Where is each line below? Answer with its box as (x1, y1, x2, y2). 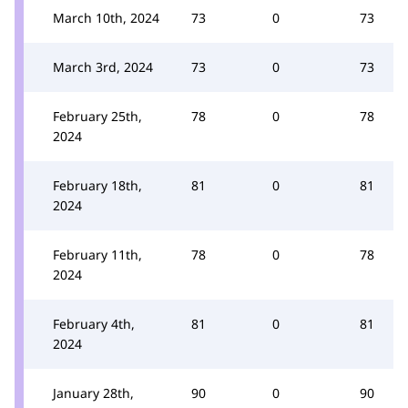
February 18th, (53, 176, 142, 194)
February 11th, (53, 245, 142, 263)
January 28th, (53, 383, 134, 402)
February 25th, (53, 107, 142, 125)
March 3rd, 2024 (53, 57, 153, 76)
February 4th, (53, 314, 135, 332)
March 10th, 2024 (53, 8, 159, 26)
